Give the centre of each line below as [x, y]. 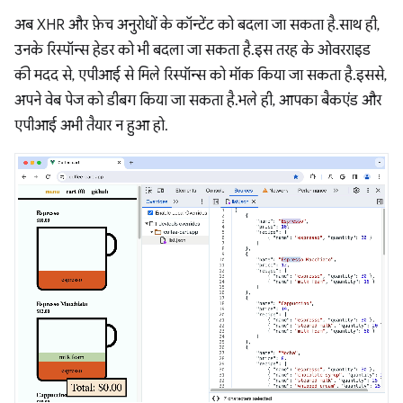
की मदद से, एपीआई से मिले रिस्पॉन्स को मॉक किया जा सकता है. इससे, [201, 75]
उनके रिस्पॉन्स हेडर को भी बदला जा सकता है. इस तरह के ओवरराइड [193, 50]
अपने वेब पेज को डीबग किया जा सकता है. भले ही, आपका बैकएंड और [198, 100]
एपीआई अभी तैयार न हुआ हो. [90, 125]
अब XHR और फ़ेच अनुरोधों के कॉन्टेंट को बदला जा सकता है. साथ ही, [197, 25]
